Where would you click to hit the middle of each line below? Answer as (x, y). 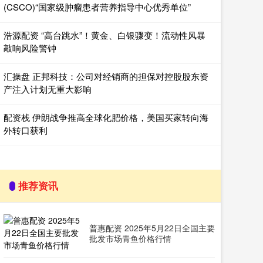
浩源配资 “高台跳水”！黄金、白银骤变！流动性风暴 (104, 35)
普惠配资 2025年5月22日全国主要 (152, 227)
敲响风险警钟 (30, 48)
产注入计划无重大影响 (48, 89)
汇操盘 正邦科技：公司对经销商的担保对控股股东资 (106, 76)
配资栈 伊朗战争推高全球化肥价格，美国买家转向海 (106, 117)
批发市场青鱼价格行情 (130, 238)
